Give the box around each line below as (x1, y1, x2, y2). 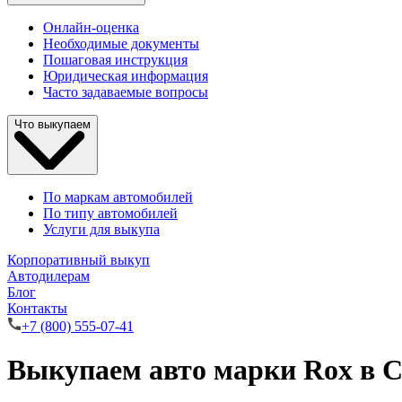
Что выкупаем (14, 118, 91, 132)
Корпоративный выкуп (7, 251, 150, 267)
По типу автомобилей (43, 205, 178, 221)
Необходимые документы (43, 36, 199, 52)
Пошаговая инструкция (43, 52, 188, 68)
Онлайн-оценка (43, 20, 139, 36)
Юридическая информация (43, 68, 208, 84)
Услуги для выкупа (43, 221, 160, 237)
